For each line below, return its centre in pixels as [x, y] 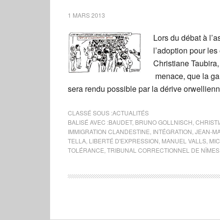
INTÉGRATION [172, 131]
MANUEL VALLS [184, 140]
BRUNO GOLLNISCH [164, 122]
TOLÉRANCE [86, 150]
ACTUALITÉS [131, 112]
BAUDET [120, 122]
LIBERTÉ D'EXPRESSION [124, 140]
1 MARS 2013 [86, 15]
